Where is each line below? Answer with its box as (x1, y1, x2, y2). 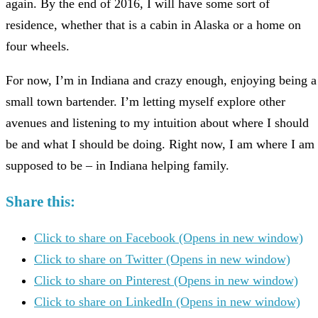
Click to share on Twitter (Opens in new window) (34, 251, 290, 266)
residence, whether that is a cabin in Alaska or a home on (6, 17, 301, 32)
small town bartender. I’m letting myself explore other (6, 94, 285, 109)
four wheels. (6, 38, 70, 53)
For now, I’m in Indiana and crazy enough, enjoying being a (6, 72, 317, 87)
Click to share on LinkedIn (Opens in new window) (34, 294, 300, 309)
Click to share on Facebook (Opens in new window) (34, 230, 303, 245)
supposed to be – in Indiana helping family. (6, 158, 229, 172)
